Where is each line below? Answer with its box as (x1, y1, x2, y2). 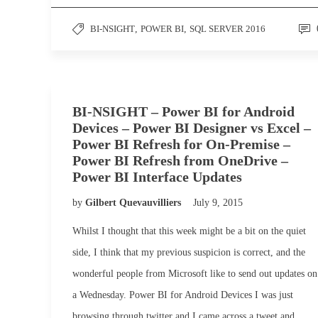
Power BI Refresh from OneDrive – (72, 153, 288, 168)
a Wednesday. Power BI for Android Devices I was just (72, 290, 293, 300)
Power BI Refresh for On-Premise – (72, 136, 290, 152)
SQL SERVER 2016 (190, 23, 265, 34)
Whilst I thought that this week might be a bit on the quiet (72, 226, 306, 236)
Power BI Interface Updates (72, 169, 242, 185)
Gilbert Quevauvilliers (85, 197, 184, 208)
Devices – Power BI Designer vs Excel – (72, 120, 311, 136)
